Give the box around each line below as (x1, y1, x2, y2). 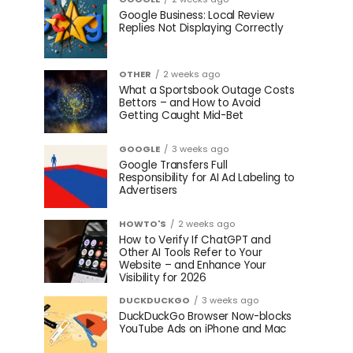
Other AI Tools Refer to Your (119, 245, 262, 260)
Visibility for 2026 (119, 270, 206, 285)
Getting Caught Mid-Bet (119, 108, 244, 123)
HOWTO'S (119, 217, 166, 230)
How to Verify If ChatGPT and (119, 232, 271, 247)
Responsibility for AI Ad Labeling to (119, 170, 295, 185)
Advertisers (119, 183, 178, 198)
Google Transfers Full (119, 158, 228, 173)
